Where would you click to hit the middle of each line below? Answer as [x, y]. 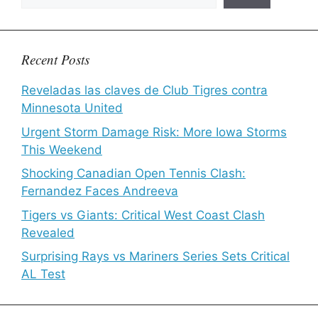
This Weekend [62, 149]
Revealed [48, 232]
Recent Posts [55, 59]
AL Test [43, 274]
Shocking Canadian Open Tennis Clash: [133, 173]
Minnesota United [72, 108]
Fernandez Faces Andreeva [100, 191]
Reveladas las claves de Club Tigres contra [144, 90]
